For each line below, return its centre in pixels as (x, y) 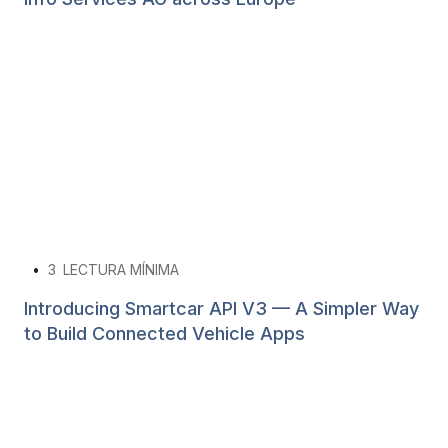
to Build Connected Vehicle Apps (164, 333)
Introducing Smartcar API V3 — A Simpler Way (221, 308)
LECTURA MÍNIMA (121, 269)
